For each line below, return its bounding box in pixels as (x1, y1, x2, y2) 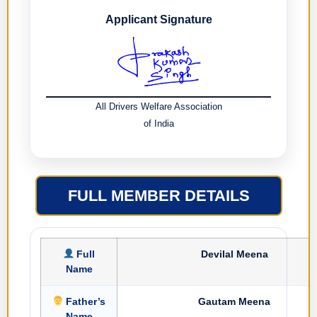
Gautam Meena (198, 295, 270, 307)
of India (143, 118, 174, 129)
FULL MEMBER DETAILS (67, 186, 250, 204)
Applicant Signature (105, 13, 212, 26)
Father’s (63, 295, 106, 307)
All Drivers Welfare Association (95, 101, 222, 113)
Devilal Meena (200, 248, 268, 260)
